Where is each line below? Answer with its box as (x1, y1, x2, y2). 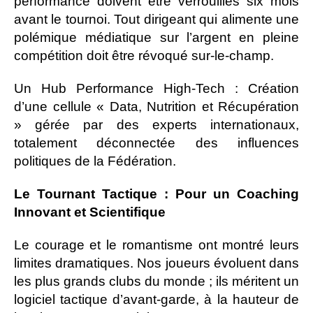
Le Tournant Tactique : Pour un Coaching (14, 186, 299, 201)
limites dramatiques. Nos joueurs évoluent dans (14, 255, 299, 270)
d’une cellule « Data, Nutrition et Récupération (14, 99, 299, 114)
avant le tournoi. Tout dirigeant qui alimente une (14, 11, 299, 27)
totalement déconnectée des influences (14, 135, 299, 150)
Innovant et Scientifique (14, 204, 166, 219)
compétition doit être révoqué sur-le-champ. (14, 48, 274, 63)
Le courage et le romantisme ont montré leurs (14, 237, 299, 252)
